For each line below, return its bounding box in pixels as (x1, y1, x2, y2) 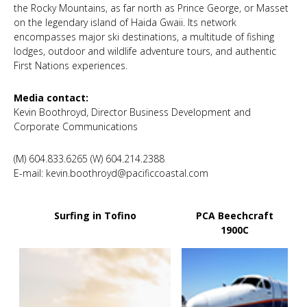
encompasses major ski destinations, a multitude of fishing (14, 30, 274, 43)
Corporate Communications (14, 120, 138, 133)
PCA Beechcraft (196, 209, 273, 222)
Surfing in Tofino (53, 209, 136, 222)
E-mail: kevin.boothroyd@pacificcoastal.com (14, 167, 208, 180)
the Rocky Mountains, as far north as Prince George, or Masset (14, 1, 288, 14)
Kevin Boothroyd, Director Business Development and (14, 106, 251, 119)
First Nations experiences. (14, 59, 127, 72)
